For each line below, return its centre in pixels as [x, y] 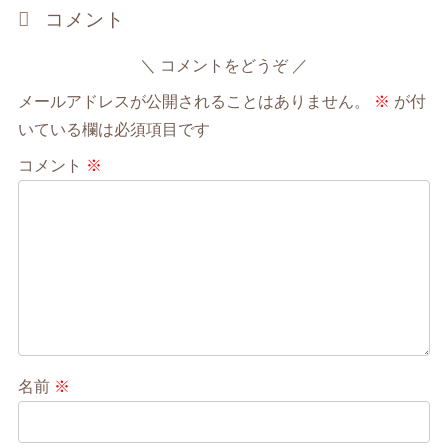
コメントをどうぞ [226, 66]
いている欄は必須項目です [114, 130]
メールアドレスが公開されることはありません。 [194, 102]
